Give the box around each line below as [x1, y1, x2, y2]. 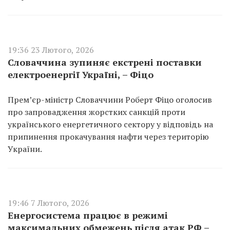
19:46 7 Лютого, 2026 [8, 197, 89, 208]
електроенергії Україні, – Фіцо [8, 68, 154, 81]
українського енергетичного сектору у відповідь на [8, 119, 213, 130]
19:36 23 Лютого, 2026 [8, 44, 94, 55]
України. [8, 143, 42, 155]
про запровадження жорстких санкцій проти [8, 106, 185, 118]
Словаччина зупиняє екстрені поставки [8, 56, 202, 68]
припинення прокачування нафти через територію [8, 131, 209, 142]
